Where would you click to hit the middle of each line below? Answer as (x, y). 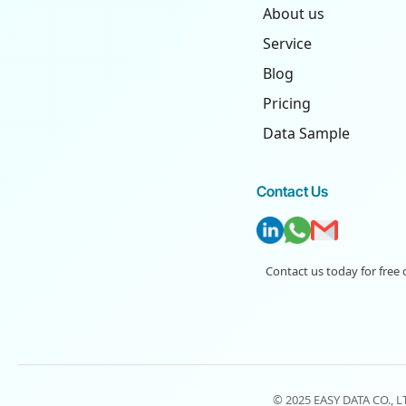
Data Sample (306, 133)
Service (287, 43)
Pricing (287, 103)
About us (294, 14)
